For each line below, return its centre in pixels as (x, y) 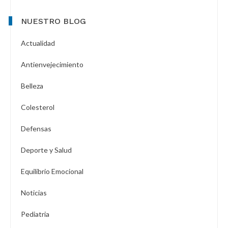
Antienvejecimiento (52, 65)
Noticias (34, 193)
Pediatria (35, 214)
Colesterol (38, 107)
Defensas (36, 129)
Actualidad (38, 43)
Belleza (32, 86)
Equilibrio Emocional (52, 172)
